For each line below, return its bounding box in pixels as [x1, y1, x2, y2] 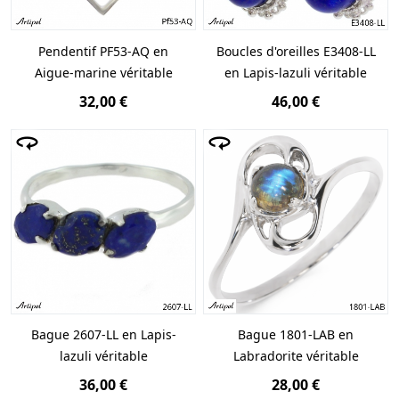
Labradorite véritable [232, 346, 359, 364]
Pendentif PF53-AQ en [38, 42, 168, 60]
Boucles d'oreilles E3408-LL [216, 42, 376, 60]
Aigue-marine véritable [34, 63, 173, 81]
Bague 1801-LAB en [238, 325, 354, 343]
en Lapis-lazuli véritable [224, 63, 367, 81]
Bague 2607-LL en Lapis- [30, 325, 176, 343]
